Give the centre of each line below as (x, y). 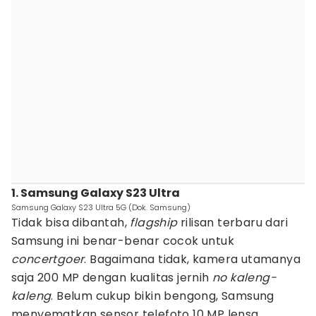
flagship (154, 223)
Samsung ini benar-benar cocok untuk (123, 241)
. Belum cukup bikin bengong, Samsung (163, 296)
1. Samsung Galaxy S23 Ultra (96, 193)
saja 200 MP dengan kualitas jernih (112, 278)
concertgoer (48, 259)
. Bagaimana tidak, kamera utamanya (193, 259)
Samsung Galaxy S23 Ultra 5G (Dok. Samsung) (101, 207)
